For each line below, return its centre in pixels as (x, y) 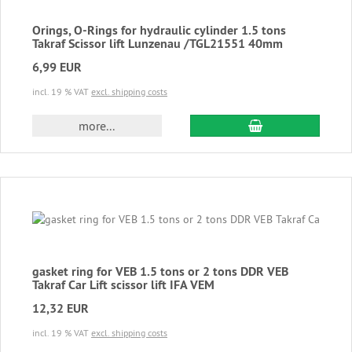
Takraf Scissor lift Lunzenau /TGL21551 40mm (158, 44)
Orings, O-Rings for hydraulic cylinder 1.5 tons (159, 31)
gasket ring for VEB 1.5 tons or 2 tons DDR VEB (160, 272)
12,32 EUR (60, 309)
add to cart (290, 125)
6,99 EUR (57, 68)
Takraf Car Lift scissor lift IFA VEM (123, 285)
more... (97, 126)
